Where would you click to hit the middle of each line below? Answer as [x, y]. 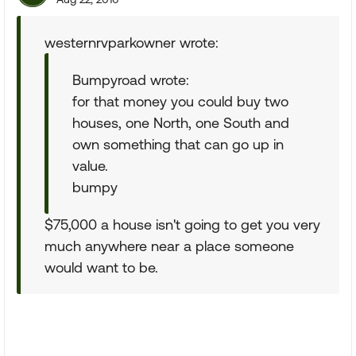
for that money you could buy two [180, 101]
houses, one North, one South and [181, 123]
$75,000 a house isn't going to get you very [182, 224]
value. [90, 166]
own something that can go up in [178, 144]
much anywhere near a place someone [169, 246]
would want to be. [101, 267]
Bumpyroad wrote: [131, 80]
